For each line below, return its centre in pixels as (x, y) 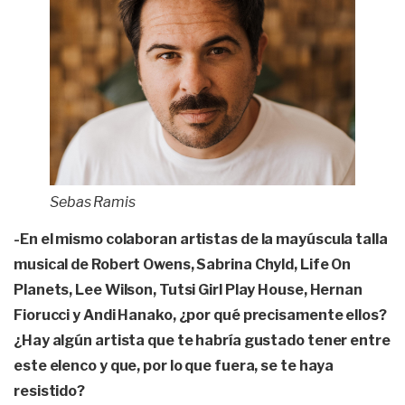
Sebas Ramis (93, 202)
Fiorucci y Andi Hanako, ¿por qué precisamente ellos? (200, 316)
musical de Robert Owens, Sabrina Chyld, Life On (183, 265)
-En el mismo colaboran (97, 240)
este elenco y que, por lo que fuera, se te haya (174, 366)
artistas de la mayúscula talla (283, 240)
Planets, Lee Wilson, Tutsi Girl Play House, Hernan (188, 290)
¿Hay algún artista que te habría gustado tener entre (202, 341)
